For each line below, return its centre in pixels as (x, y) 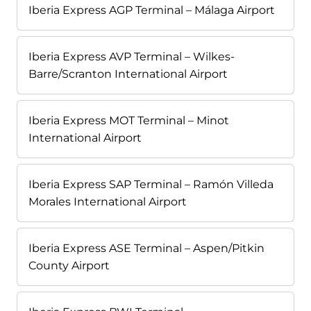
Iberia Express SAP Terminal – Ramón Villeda (151, 185)
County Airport (69, 266)
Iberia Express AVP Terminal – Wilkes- (132, 57)
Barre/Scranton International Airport (128, 74)
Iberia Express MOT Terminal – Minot (129, 121)
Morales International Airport (108, 202)
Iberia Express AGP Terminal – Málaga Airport (152, 10)
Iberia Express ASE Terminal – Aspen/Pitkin (146, 249)
